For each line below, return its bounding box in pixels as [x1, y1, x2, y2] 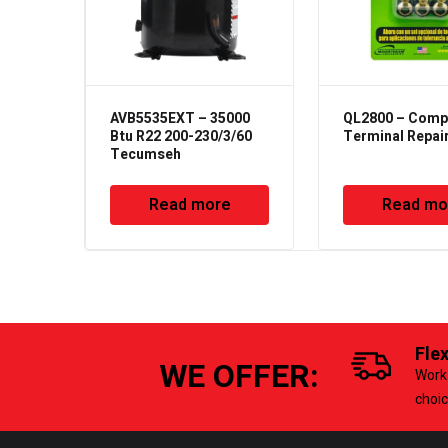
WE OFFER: [159, 352, 320, 400]
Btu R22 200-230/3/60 [110, 125, 252, 147]
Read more [148, 192, 231, 217]
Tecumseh [110, 143, 181, 165]
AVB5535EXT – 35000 [110, 107, 250, 129]
